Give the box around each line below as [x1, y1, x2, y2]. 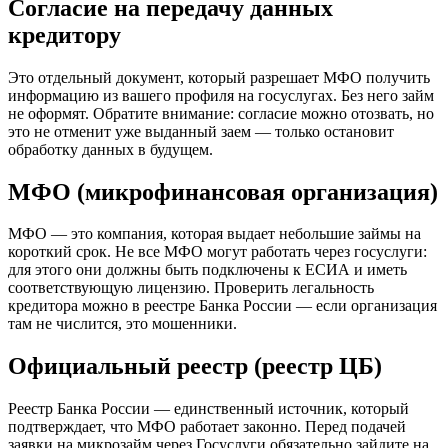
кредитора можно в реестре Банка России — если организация [8, 297, 437, 315]
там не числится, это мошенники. [8, 315, 237, 333]
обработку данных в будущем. [8, 140, 213, 158]
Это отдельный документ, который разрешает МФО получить [8, 68, 430, 86]
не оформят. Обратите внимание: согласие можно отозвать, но [8, 104, 434, 122]
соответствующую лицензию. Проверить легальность [8, 279, 374, 297]
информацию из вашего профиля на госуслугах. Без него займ [8, 86, 434, 104]
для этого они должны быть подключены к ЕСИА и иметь [8, 261, 407, 279]
